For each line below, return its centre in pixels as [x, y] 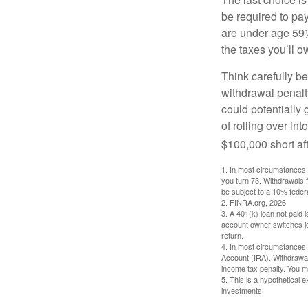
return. [232, 235]
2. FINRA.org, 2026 [254, 202]
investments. [243, 290]
